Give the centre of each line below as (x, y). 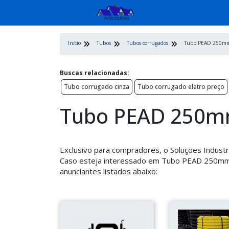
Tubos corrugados (147, 43)
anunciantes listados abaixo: (109, 171)
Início (74, 43)
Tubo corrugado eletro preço (181, 87)
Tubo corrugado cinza (97, 87)
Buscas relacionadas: (95, 73)
